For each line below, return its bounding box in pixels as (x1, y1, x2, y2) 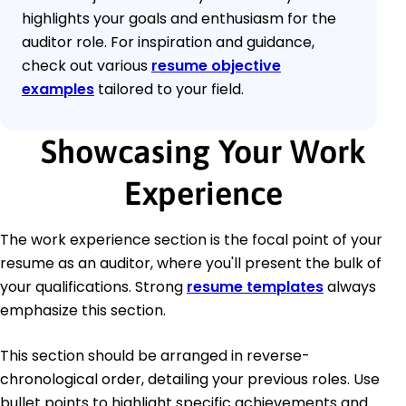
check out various (22, 55, 151, 77)
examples (22, 79, 94, 101)
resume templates (187, 276, 324, 298)
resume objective (151, 55, 281, 77)
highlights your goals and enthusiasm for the (22, 8, 336, 30)
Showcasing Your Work (40, 132, 366, 171)
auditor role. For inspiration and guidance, (22, 32, 314, 53)
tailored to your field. (94, 79, 244, 101)
